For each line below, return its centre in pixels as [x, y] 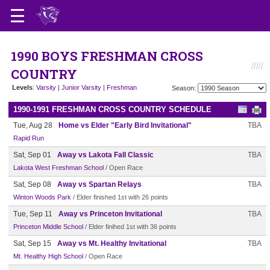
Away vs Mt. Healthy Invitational [112, 243]
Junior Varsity [81, 87]
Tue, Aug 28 [33, 125]
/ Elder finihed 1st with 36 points [130, 227]
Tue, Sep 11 [33, 214]
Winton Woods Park [42, 197]
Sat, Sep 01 [32, 155]
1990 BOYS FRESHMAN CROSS [107, 56]
